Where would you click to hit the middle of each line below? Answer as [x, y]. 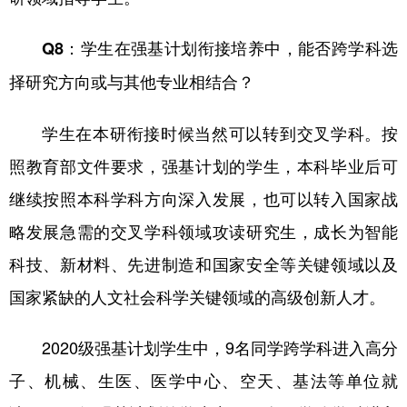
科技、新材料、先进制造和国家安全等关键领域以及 [203, 263]
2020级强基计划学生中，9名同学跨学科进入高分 [220, 347]
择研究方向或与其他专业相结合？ [132, 81]
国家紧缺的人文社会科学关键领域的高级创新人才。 [197, 296]
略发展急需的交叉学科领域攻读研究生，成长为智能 [203, 230]
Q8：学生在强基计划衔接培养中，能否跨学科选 [220, 48]
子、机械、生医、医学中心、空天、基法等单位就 [203, 379]
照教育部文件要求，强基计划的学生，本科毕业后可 [203, 165]
